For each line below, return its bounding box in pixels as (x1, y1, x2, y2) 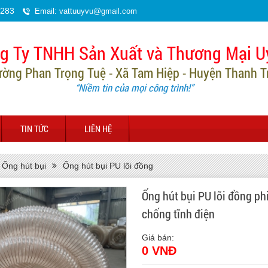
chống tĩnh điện (141, 206, 215, 221)
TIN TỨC (20, 123, 48, 135)
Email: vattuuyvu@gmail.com (35, 6, 137, 16)
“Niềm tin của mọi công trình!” (75, 81, 193, 95)
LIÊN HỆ (84, 123, 112, 135)
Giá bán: (141, 233, 174, 242)
